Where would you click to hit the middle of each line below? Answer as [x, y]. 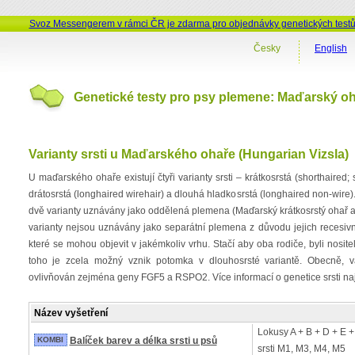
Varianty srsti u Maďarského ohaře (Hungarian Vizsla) [188, 154]
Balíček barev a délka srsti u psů [143, 341]
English [331, 48]
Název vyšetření [71, 313]
